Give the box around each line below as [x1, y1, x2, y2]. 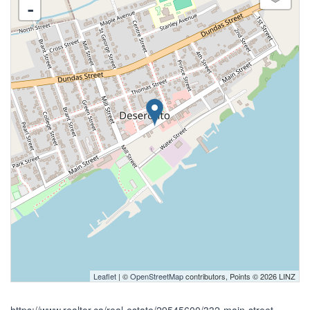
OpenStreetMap [130, 271, 183, 282]
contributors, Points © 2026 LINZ [183, 271, 295, 282]
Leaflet [93, 271, 116, 282]
